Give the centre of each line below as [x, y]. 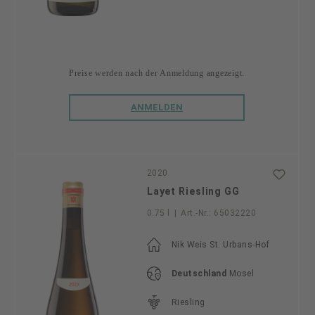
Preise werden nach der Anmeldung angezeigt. [157, 73]
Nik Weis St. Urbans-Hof [220, 245]
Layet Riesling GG [193, 192]
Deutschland [199, 274]
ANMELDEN [157, 108]
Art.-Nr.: [196, 213]
